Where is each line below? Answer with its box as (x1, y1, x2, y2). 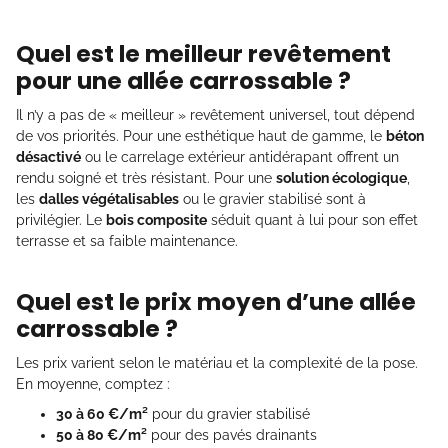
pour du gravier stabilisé (148, 405, 310, 422)
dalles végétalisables (39, 190, 179, 207)
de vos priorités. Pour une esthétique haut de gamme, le (16, 127, 386, 144)
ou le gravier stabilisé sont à (179, 190, 366, 207)
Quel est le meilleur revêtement (16, 37, 391, 70)
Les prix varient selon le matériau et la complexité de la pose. (16, 354, 418, 371)
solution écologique (276, 169, 407, 186)
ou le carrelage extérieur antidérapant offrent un (81, 148, 399, 165)
